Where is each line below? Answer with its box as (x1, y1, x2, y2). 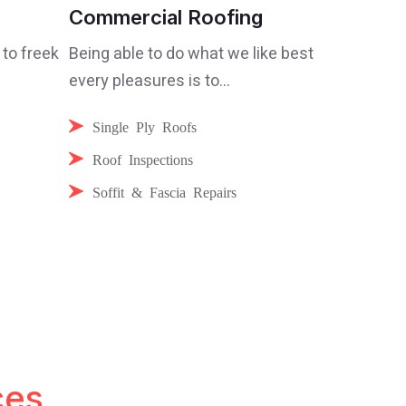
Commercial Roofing (69, 5, 263, 29)
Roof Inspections (92, 151, 193, 166)
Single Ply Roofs (92, 119, 197, 133)
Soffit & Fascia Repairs (92, 184, 237, 198)
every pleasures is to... (69, 69, 230, 93)
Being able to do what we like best (69, 42, 314, 66)
